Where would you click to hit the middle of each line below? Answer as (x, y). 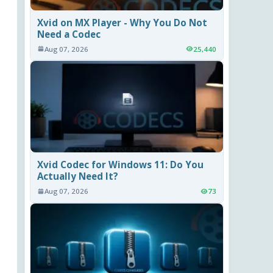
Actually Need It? (78, 176)
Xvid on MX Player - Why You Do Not (122, 22)
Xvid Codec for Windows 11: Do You (121, 164)
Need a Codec (69, 34)
